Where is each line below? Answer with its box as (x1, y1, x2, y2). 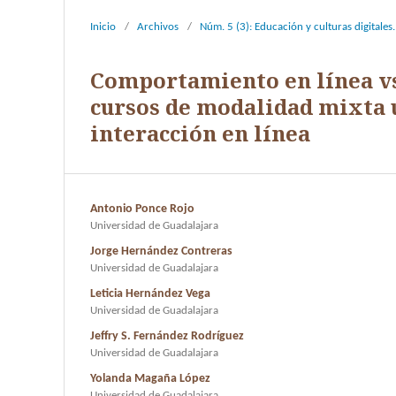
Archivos (137, 20, 179, 33)
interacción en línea (90, 118, 310, 148)
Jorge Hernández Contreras (90, 244, 232, 258)
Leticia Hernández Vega (90, 286, 210, 301)
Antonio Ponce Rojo (90, 202, 194, 216)
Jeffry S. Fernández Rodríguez (90, 329, 244, 343)
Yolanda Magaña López (90, 371, 210, 385)
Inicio (90, 20, 116, 33)
